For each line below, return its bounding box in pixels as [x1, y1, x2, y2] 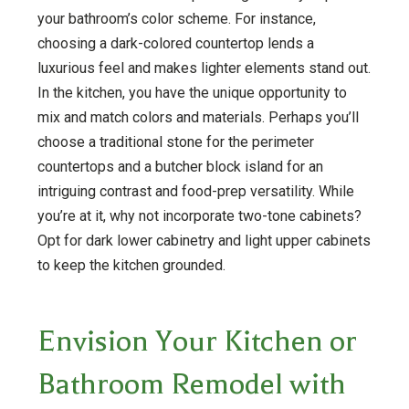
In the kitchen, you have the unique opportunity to [37, 83, 347, 101]
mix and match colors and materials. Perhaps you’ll [37, 108, 359, 126]
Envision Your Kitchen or [37, 323, 357, 358]
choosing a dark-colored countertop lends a [37, 34, 314, 52]
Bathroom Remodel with [37, 366, 346, 401]
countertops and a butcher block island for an [37, 157, 323, 175]
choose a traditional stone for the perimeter [37, 132, 314, 151]
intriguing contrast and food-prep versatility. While [37, 182, 354, 200]
